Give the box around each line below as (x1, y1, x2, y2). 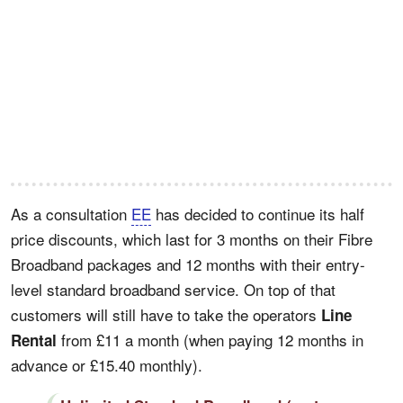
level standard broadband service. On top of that (11, 277, 336, 300)
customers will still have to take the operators (11, 302, 321, 326)
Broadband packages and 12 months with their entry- (11, 252, 365, 275)
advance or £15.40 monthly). (11, 353, 202, 376)
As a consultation (11, 201, 131, 225)
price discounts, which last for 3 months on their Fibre (11, 227, 372, 250)
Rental (11, 328, 57, 351)
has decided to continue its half (151, 201, 364, 225)
